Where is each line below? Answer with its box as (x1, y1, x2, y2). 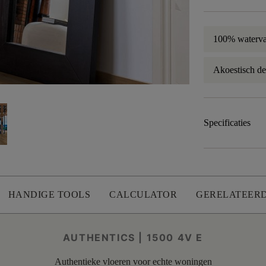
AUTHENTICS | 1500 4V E (62, 232, 204, 243)
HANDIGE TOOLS (8, 189, 90, 199)
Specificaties (204, 118, 251, 128)
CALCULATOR (109, 189, 177, 199)
